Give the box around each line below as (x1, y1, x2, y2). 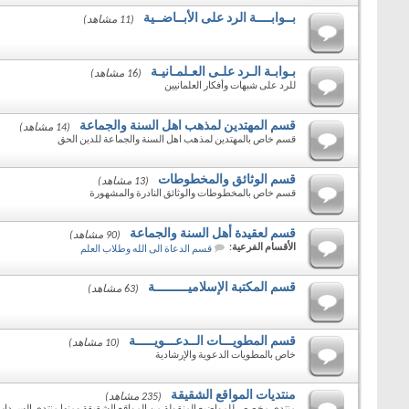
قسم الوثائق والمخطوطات (158, 173, 296, 187)
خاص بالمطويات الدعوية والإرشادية (155, 351, 296, 361)
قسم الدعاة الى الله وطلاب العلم (80, 245, 212, 255)
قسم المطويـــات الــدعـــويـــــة (129, 335, 296, 349)
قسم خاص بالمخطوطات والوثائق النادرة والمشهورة (89, 189, 296, 199)
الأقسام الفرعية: (229, 243, 296, 253)
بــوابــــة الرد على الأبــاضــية (143, 12, 296, 26)
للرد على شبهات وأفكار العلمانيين (164, 81, 296, 91)
